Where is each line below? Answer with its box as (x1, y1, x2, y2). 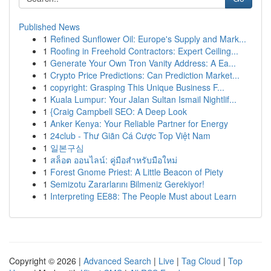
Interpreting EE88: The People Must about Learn (50, 190, 237, 202)
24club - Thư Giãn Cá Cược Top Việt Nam (50, 129, 211, 142)
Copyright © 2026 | (9, 255, 83, 267)
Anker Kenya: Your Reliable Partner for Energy (50, 117, 228, 129)
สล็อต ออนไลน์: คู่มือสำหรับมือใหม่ (50, 154, 177, 166)
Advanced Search (83, 255, 151, 267)
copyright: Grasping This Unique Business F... (50, 81, 224, 93)
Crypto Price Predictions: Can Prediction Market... (50, 69, 240, 81)
